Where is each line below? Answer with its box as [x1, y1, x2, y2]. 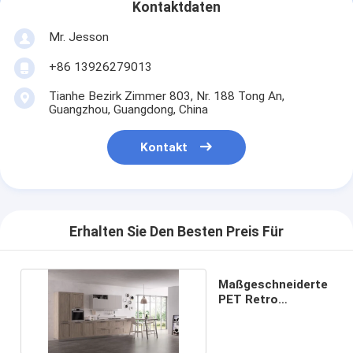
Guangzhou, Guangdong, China [48, 102, 208, 117]
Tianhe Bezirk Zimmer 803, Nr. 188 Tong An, [48, 88, 284, 103]
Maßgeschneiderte [218, 277, 329, 292]
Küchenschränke [218, 307, 316, 321]
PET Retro [218, 292, 279, 307]
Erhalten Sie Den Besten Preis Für [69, 224, 284, 240]
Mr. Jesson [48, 29, 109, 44]
